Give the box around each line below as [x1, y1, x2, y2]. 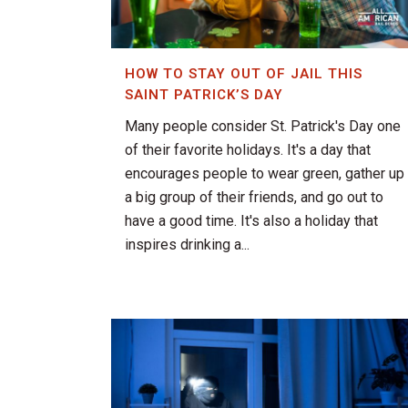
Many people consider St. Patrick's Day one [125, 117, 401, 136]
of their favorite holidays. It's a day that [125, 141, 371, 159]
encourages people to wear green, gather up [125, 165, 404, 183]
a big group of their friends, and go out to [125, 189, 383, 207]
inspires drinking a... [125, 236, 250, 254]
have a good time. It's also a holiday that [125, 212, 378, 230]
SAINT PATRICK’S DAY [125, 87, 283, 104]
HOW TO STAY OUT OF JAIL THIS [125, 66, 362, 83]
